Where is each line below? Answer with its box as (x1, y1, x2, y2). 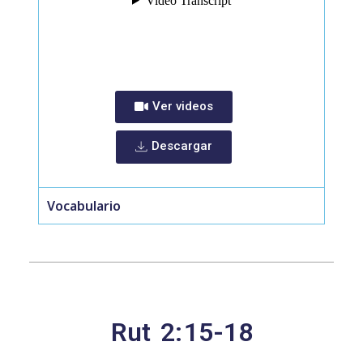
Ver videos (152, 99, 213, 113)
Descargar (151, 139, 212, 153)
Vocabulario (47, 197, 121, 215)
